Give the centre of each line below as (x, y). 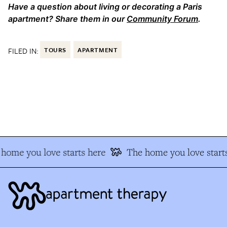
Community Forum (162, 18)
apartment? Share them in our (67, 18)
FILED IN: (23, 50)
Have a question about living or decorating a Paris (105, 6)
